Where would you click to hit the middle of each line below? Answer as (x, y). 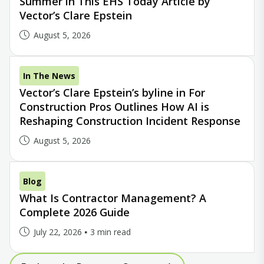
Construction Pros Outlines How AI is (114, 107)
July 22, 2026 (58, 232)
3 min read (110, 232)
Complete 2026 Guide (75, 212)
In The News (49, 76)
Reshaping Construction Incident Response (130, 121)
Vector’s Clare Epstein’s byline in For (112, 93)
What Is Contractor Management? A (113, 198)
